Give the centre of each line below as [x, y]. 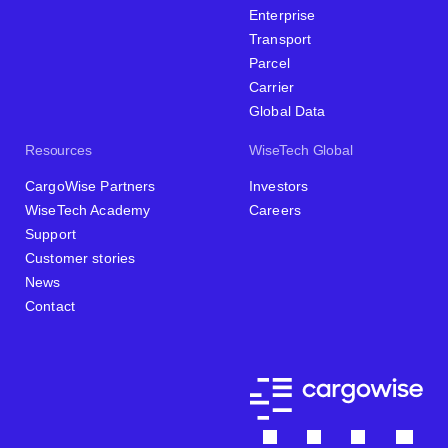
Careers [275, 209]
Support [50, 233]
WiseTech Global [301, 149]
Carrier [271, 86]
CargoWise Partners [90, 185]
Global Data [287, 110]
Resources [58, 149]
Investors [279, 185]
